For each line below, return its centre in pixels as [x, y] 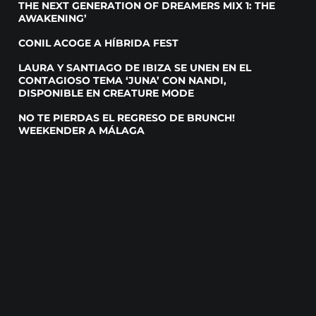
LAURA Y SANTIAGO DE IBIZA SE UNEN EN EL [135, 68]
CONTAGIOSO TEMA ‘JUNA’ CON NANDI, [123, 81]
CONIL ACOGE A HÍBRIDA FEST [99, 43]
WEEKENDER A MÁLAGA [82, 131]
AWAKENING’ [53, 19]
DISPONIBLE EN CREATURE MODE [107, 93]
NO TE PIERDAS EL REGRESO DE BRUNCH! [127, 118]
